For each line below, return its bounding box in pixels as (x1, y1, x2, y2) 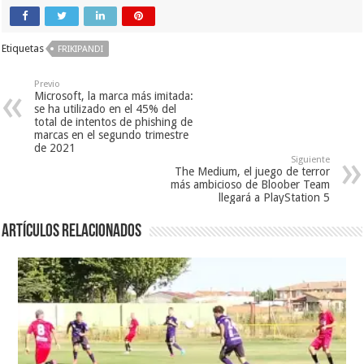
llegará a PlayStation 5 (218, 190, 330, 204)
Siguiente (290, 154, 330, 165)
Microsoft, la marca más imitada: (34, 89, 194, 102)
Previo (34, 78, 61, 89)
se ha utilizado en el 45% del (34, 102, 177, 115)
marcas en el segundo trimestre (34, 128, 189, 141)
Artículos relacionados (2, 222, 142, 241)
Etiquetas (2, 41, 45, 54)
